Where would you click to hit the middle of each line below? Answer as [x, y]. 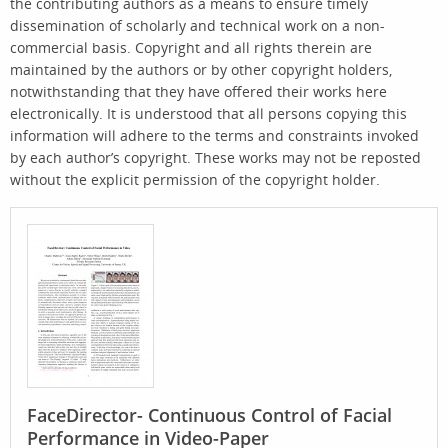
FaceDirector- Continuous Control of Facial [209, 414]
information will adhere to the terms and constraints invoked [214, 135]
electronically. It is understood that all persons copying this [208, 113]
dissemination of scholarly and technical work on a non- [197, 25]
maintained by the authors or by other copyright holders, [201, 69]
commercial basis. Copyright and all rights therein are [191, 47]
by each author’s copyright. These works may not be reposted [215, 157]
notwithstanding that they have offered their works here [198, 91]
